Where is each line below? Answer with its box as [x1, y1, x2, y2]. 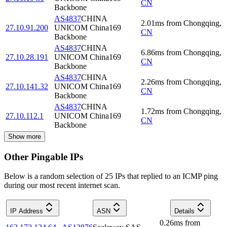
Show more [8, 132, 41, 140]
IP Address [10, 207, 43, 215]
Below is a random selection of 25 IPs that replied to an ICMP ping [4, 172, 218, 181]
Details [174, 207, 195, 215]
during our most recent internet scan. [4, 181, 120, 190]
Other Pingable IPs [4, 151, 83, 162]
